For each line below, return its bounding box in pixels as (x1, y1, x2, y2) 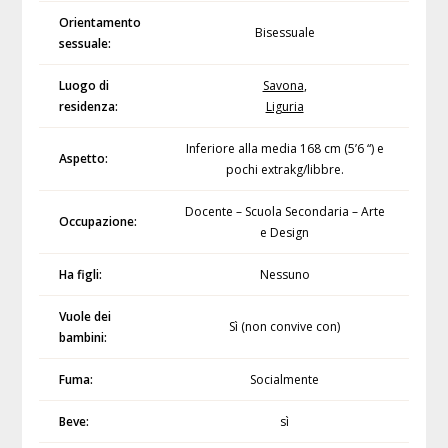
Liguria (265, 98, 304, 116)
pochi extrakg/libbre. (225, 161, 344, 179)
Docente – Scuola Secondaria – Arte (184, 203, 385, 221)
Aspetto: (58, 150, 108, 168)
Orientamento (58, 14, 141, 32)
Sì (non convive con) (229, 318, 341, 336)
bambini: (58, 329, 107, 347)
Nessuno (259, 266, 310, 284)
